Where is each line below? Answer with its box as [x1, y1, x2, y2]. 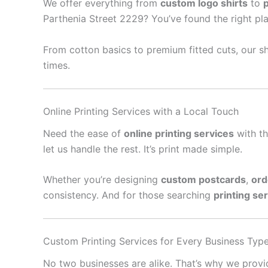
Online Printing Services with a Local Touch [43, 105, 239, 117]
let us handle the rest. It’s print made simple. [43, 142, 242, 155]
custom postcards [161, 173, 246, 186]
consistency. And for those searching [43, 189, 214, 202]
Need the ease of [43, 127, 124, 139]
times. [43, 59, 70, 71]
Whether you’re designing [43, 173, 161, 186]
